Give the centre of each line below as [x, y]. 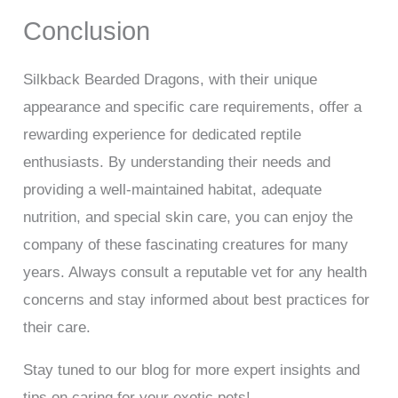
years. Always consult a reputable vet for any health [195, 273]
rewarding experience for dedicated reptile [163, 135]
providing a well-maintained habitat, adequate [173, 190]
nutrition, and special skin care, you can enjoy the [188, 218]
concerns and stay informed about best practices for [197, 300]
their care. [57, 328]
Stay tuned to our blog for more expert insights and [192, 370]
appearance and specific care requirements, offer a [193, 107]
